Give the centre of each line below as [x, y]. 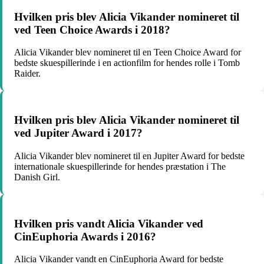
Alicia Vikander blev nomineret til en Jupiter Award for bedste [129, 156]
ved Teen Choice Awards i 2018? [92, 29]
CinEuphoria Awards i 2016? [85, 236]
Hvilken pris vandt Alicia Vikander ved [109, 223]
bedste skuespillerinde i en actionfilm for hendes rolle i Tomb [127, 63]
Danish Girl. [37, 177]
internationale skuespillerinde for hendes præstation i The [120, 166]
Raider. [27, 74]
